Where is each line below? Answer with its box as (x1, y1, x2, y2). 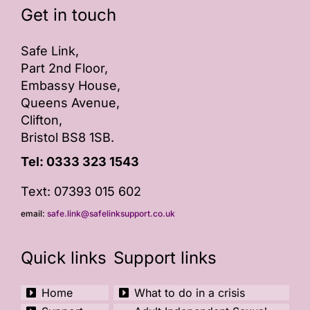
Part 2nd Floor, (20, 61, 108, 75)
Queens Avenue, (20, 95, 120, 110)
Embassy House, (20, 78, 120, 93)
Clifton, (20, 113, 62, 127)
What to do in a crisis (134, 286, 246, 300)
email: (20, 208, 47, 219)
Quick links (20, 248, 107, 268)
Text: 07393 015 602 (20, 184, 141, 199)
